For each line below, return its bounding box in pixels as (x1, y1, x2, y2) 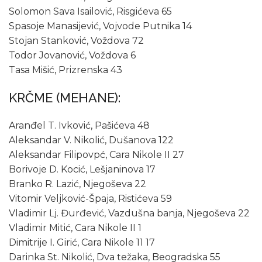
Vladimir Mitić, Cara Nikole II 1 (9, 222, 142, 234)
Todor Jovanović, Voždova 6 (9, 50, 136, 61)
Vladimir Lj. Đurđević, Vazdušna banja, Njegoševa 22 (9, 208, 250, 219)
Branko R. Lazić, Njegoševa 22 (9, 178, 146, 190)
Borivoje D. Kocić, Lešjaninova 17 (9, 164, 156, 175)
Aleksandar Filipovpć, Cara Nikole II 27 (9, 149, 184, 161)
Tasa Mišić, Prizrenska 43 (9, 64, 122, 76)
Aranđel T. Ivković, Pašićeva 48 (9, 120, 150, 132)
